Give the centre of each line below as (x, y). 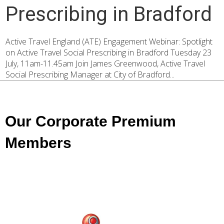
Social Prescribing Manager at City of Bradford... (90, 74)
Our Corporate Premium (90, 121)
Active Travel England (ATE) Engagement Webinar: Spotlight (109, 41)
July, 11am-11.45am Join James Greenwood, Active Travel (105, 63)
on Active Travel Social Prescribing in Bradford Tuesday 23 (109, 52)
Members (38, 143)
